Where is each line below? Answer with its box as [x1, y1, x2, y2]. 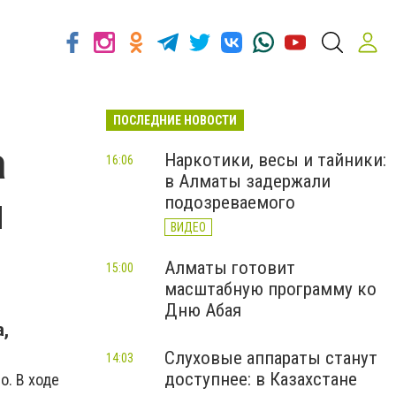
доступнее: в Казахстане [164, 369, 357, 390]
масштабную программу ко [164, 278, 377, 300]
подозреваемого [164, 192, 295, 213]
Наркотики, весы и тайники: [164, 149, 386, 171]
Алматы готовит [164, 257, 295, 278]
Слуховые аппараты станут [164, 347, 377, 369]
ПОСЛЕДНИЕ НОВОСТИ [113, 113, 237, 127]
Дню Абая [164, 300, 241, 321]
